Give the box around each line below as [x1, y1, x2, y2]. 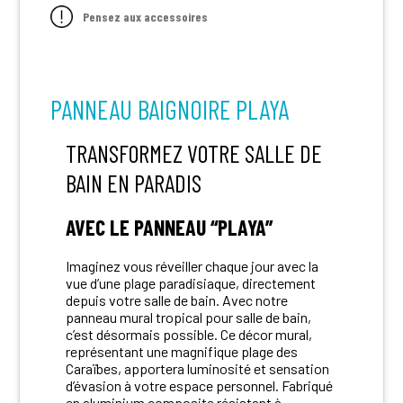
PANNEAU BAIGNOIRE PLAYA [50, 93, 290, 125]
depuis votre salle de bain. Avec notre [65, 291, 288, 309]
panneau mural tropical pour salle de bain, [65, 308, 311, 326]
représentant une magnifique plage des [65, 342, 298, 360]
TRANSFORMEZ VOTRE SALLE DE [65, 138, 322, 167]
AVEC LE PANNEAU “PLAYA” [65, 213, 273, 240]
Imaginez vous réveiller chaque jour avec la [65, 256, 318, 274]
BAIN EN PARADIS [65, 167, 201, 197]
